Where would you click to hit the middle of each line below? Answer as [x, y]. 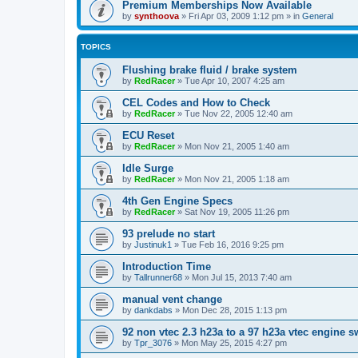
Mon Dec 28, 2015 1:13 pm [235, 310]
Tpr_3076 [153, 343]
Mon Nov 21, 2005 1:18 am [237, 179]
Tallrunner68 [158, 277]
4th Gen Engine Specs [177, 201]
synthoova [157, 16]
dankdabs [153, 310]
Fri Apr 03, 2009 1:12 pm [236, 16]
